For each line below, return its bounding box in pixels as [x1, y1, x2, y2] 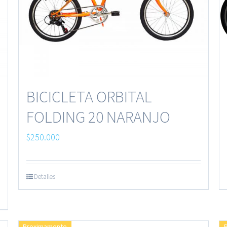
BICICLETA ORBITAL [26, 87, 152, 107]
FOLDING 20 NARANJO [26, 107, 170, 128]
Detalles [33, 172, 55, 181]
